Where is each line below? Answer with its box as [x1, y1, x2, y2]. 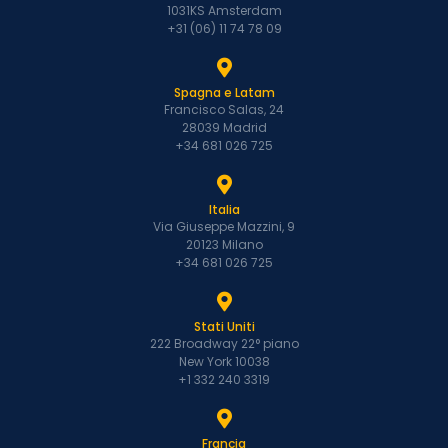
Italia [208, 201, 240, 219]
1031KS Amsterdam [166, 2, 282, 20]
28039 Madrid [181, 119, 267, 137]
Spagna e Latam [173, 84, 275, 102]
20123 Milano [185, 236, 263, 254]
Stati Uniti [193, 318, 255, 336]
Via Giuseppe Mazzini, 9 [153, 218, 295, 236]
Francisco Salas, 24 [164, 101, 284, 119]
